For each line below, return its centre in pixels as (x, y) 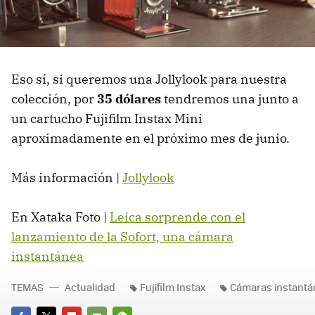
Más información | (67, 178)
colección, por (54, 99)
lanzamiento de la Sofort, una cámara (122, 237)
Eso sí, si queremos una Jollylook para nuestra (149, 79)
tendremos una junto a (230, 99)
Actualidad (90, 287)
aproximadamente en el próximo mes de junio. (150, 139)
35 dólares (129, 99)
